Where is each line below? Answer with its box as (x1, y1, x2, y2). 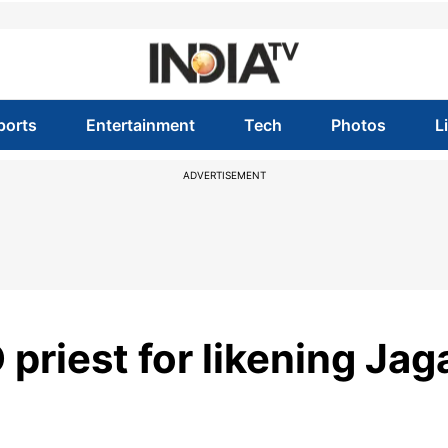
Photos (331, 115, 387, 135)
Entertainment (85, 115, 195, 135)
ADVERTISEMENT (182, 169, 266, 181)
